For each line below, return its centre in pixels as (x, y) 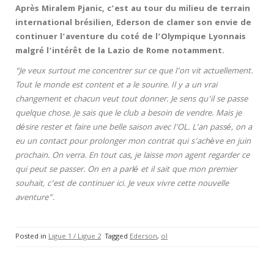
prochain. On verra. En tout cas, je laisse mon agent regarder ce (132, 156)
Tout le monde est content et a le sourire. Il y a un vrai (116, 86)
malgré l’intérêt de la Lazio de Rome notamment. (120, 51)
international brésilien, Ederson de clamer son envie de (133, 23)
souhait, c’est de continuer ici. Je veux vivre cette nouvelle (122, 184)
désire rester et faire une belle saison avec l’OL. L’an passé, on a (134, 128)
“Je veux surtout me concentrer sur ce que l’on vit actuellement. (134, 72)
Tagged (117, 237)
